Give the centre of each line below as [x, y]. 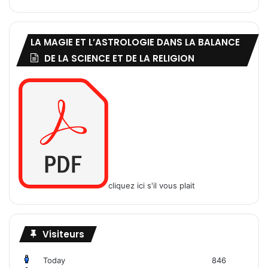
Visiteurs [63, 234]
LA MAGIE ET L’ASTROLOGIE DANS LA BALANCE [135, 42]
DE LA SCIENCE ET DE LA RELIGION [119, 59]
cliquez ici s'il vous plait [152, 186]
